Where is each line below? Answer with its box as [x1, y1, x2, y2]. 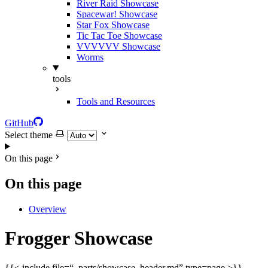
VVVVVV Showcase [77, 41, 160, 51]
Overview [29, 203, 66, 214]
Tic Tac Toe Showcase [77, 31, 162, 41]
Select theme [5, 130, 53, 140]
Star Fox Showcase [77, 20, 150, 30]
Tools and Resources [77, 96, 155, 106]
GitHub [5, 118, 33, 128]
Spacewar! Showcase [77, 9, 157, 19]
